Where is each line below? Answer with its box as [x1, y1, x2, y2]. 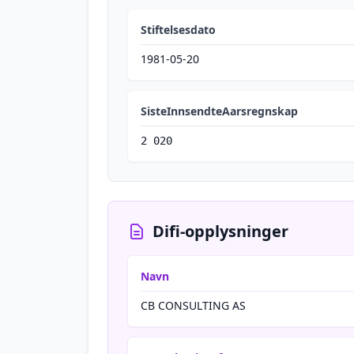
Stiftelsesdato [141, 22, 216, 37]
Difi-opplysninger [153, 220, 288, 242]
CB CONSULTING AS [141, 298, 246, 313]
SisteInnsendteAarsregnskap [141, 104, 298, 119]
